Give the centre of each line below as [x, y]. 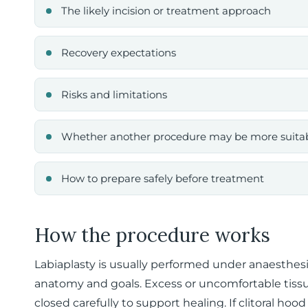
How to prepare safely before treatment [163, 178]
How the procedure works [152, 235]
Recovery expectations [119, 53]
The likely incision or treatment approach [166, 11]
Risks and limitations [114, 95]
